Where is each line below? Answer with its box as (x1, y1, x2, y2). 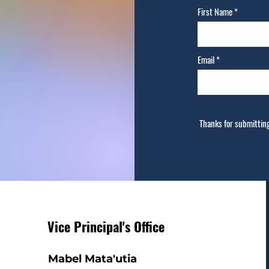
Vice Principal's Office (47, 217, 165, 236)
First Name (198, 5, 232, 18)
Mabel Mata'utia (47, 252, 137, 265)
